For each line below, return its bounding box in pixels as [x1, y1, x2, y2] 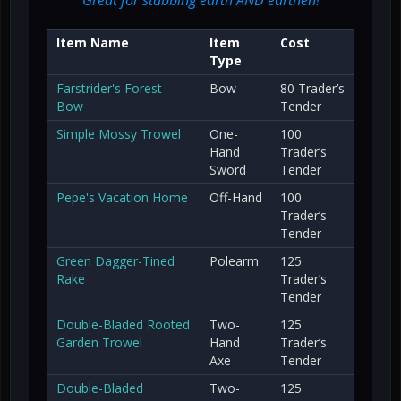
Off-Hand [209, 188, 262, 206]
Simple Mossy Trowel [56, 124, 181, 142]
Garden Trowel [56, 333, 142, 351]
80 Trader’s [280, 79, 345, 97]
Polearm [209, 252, 259, 269]
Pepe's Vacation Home [56, 188, 188, 206]
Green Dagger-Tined [56, 252, 175, 269]
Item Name [56, 33, 129, 51]
